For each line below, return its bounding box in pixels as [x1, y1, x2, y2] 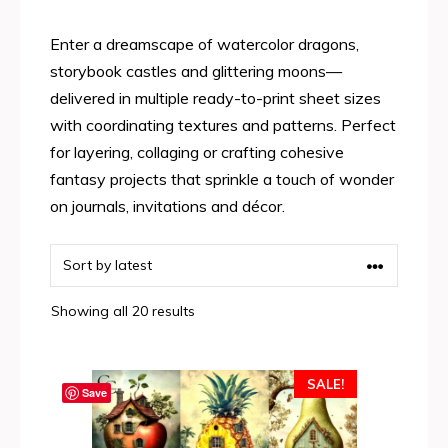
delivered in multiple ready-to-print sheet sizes [50, 88, 381, 108]
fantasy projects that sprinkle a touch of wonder [50, 169, 394, 189]
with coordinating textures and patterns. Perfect [50, 115, 396, 135]
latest [194, 355, 231, 373]
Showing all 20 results [51, 302, 195, 320]
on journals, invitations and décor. [50, 196, 285, 216]
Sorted [194, 301, 240, 319]
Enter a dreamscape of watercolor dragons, [50, 34, 359, 54]
